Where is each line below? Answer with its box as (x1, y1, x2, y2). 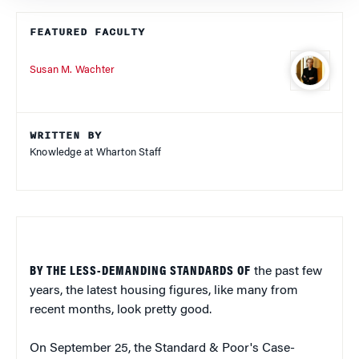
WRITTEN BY (30, 127, 102, 144)
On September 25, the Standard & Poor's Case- (30, 342, 295, 356)
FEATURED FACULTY (30, 24, 145, 41)
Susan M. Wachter (30, 64, 115, 75)
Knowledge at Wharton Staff (30, 147, 162, 159)
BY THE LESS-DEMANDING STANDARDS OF (30, 265, 251, 279)
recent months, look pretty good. (30, 304, 212, 317)
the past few (251, 265, 322, 279)
